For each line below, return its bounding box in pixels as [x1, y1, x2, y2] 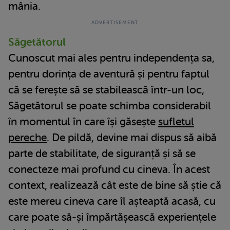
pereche [8, 131, 47, 144]
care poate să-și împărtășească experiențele [8, 210, 216, 223]
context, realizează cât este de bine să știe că [8, 179, 221, 191]
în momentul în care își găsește [8, 115, 158, 128]
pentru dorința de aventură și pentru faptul [8, 67, 209, 80]
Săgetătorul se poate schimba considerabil [8, 99, 211, 112]
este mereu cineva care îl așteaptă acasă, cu [8, 195, 216, 207]
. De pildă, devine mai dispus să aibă [47, 131, 217, 144]
